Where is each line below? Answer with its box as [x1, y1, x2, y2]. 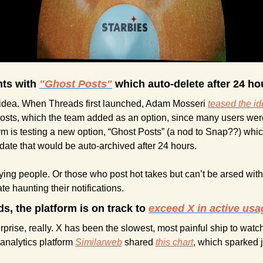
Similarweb [75, 237, 122, 248]
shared [122, 237, 156, 248]
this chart [156, 237, 193, 248]
